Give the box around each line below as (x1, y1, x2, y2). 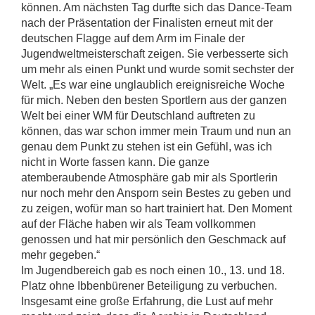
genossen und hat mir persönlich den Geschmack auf (21, 233, 285, 245)
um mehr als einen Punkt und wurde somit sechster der (21, 63, 294, 75)
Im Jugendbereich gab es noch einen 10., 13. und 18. (21, 264, 285, 276)
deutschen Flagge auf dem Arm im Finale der (21, 32, 245, 44)
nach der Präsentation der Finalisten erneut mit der (21, 16, 273, 29)
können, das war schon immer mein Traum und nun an (21, 124, 291, 137)
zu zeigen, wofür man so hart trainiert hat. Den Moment (21, 202, 292, 214)
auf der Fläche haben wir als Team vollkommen (21, 217, 256, 230)
